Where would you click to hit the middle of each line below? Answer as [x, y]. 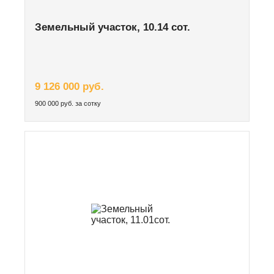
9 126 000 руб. [69, 86]
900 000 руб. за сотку [68, 103]
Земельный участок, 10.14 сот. [113, 27]
